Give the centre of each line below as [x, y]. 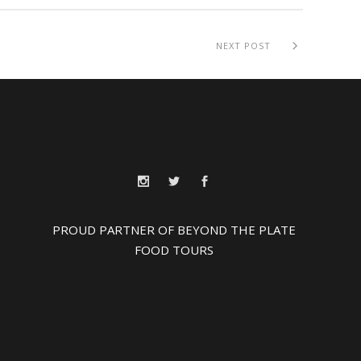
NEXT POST [245, 46]
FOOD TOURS [174, 250]
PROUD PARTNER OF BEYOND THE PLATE [174, 230]
